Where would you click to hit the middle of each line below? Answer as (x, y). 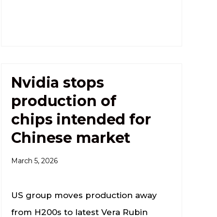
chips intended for (81, 119)
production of (64, 101)
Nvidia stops (58, 82)
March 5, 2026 (35, 161)
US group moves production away (84, 195)
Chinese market (71, 138)
